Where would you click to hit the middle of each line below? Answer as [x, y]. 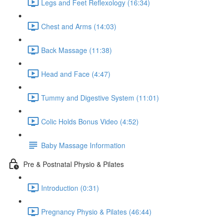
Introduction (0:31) [70, 188]
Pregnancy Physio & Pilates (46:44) [96, 211]
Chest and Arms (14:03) [79, 26]
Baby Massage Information [83, 145]
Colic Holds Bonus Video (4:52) [90, 121]
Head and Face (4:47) [76, 74]
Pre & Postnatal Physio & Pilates [74, 164]
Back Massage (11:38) [77, 50]
